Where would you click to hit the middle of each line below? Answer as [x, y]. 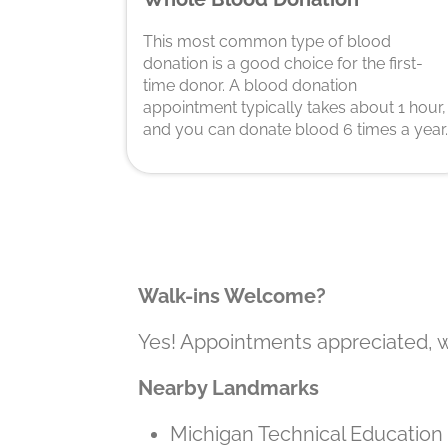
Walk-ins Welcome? [232, 295]
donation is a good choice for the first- [283, 63]
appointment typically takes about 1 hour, [294, 107]
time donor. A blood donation [250, 85]
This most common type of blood [267, 41]
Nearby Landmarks [228, 387]
